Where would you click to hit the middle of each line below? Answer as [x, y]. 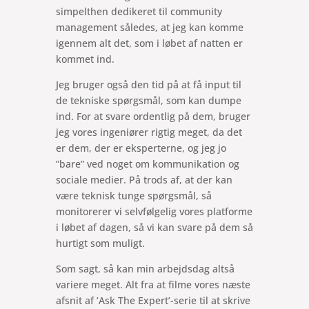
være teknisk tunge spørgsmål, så [133, 195]
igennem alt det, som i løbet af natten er [149, 43]
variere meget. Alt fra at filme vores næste [153, 284]
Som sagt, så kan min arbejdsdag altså [145, 268]
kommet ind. [85, 59]
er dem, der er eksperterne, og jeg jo [141, 148]
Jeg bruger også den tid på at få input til [148, 84]
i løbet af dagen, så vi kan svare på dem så [154, 227]
